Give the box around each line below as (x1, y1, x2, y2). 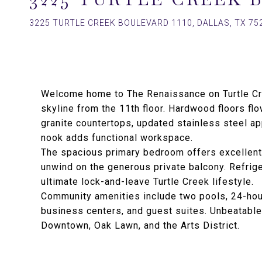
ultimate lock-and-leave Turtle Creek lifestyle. (41, 176, 254, 187)
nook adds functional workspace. (41, 132, 193, 143)
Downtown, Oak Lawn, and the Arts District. (41, 220, 240, 231)
